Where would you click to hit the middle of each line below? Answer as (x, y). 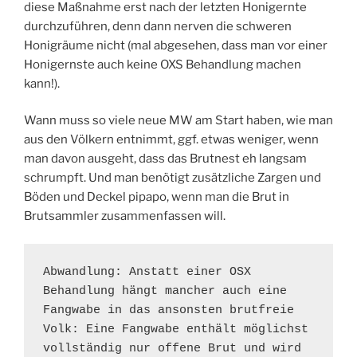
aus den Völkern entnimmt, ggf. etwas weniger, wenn (171, 140)
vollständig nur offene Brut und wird (172, 348)
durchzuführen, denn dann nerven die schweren (158, 26)
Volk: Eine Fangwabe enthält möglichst (176, 329)
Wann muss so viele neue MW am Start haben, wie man (178, 121)
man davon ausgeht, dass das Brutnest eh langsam (165, 159)
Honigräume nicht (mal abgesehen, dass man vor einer (176, 45)
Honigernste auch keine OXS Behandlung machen (163, 64)
